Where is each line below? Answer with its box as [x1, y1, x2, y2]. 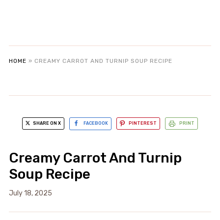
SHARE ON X [32, 121, 61, 126]
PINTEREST [129, 121, 157, 126]
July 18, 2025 [8, 189, 52, 197]
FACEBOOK [83, 121, 108, 126]
